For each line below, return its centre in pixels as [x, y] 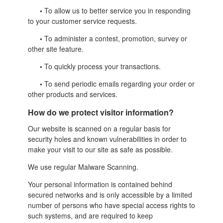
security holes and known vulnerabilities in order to [107, 139]
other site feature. [56, 49]
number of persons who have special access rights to [111, 205]
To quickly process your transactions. [101, 66]
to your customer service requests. [82, 21]
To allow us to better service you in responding [116, 10]
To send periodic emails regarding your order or [118, 83]
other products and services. [72, 94]
